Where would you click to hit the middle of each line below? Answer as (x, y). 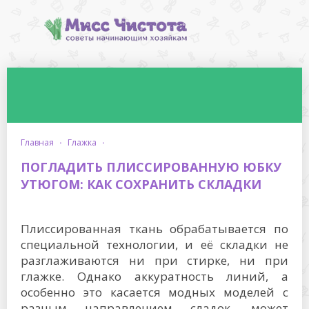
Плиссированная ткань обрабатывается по (154, 229)
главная (39, 142)
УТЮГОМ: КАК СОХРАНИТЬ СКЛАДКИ (141, 184)
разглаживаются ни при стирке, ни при (154, 260)
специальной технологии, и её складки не (154, 245)
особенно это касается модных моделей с (154, 292)
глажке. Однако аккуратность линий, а (154, 276)
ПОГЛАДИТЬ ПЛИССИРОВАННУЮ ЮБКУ (151, 167)
